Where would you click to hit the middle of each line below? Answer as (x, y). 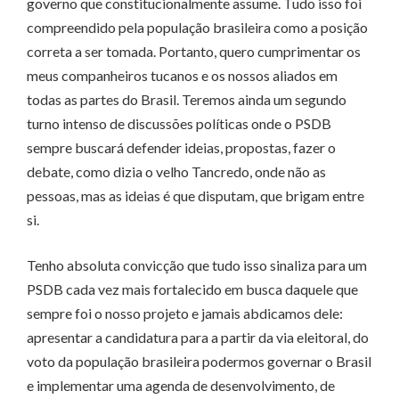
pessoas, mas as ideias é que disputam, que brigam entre (195, 196)
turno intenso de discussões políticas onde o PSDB (179, 124)
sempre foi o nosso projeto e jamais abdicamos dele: (185, 313)
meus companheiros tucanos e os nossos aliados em (182, 76)
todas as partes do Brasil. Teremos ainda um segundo (187, 100)
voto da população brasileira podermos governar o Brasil (199, 362)
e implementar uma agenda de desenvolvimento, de (181, 386)
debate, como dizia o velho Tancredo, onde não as (176, 172)
